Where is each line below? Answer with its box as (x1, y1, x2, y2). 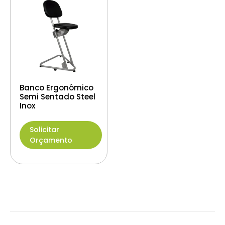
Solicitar (30, 125, 59, 135)
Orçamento (30, 135, 72, 145)
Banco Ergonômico (20, 82, 93, 93)
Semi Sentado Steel (20, 91, 95, 102)
